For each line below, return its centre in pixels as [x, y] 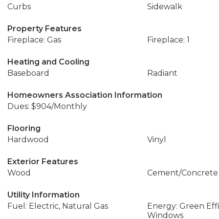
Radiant [162, 73]
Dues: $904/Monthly [47, 106]
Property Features [44, 29]
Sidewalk [164, 7]
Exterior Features [43, 162]
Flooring [24, 128]
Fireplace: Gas [34, 40]
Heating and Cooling [48, 62]
